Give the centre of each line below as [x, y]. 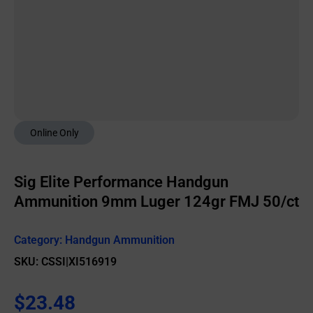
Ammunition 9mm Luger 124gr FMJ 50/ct [156, 202]
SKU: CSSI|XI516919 [65, 262]
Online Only [54, 133]
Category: [39, 240]
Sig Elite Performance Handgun [121, 182]
